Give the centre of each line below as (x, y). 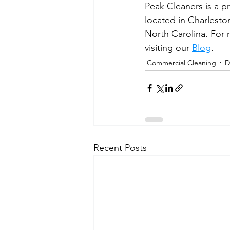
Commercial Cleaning (181, 62)
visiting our (168, 48)
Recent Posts (120, 148)
